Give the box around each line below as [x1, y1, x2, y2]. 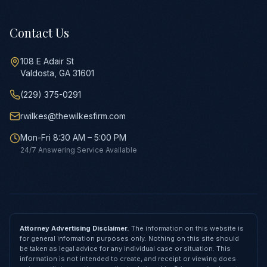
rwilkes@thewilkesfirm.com [20, 111, 126, 121]
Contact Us [10, 24, 69, 41]
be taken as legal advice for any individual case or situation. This [20, 244, 231, 253]
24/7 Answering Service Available [20, 145, 137, 154]
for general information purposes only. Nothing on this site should [20, 234, 239, 243]
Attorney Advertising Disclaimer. [20, 224, 129, 232]
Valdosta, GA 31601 [20, 68, 94, 78]
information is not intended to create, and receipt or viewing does [20, 254, 236, 263]
